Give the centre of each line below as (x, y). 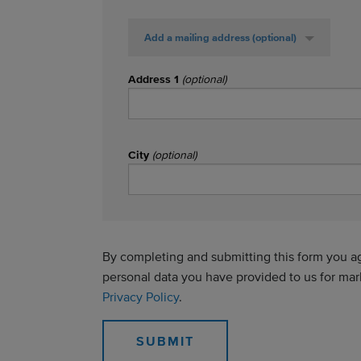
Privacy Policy (141, 297)
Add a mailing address (198, 38)
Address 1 (155, 80)
